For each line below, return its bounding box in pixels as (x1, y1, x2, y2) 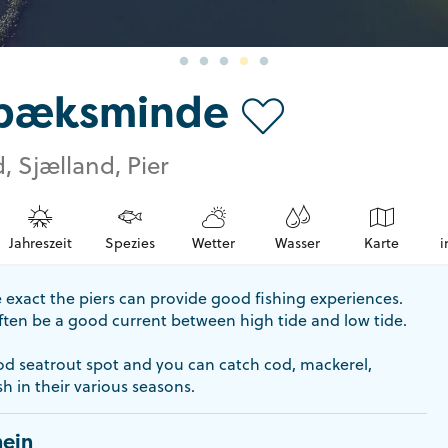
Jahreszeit (8, 232, 72, 253)
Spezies (104, 232, 155, 253)
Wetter (192, 232, 235, 253)
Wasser (275, 232, 320, 253)
